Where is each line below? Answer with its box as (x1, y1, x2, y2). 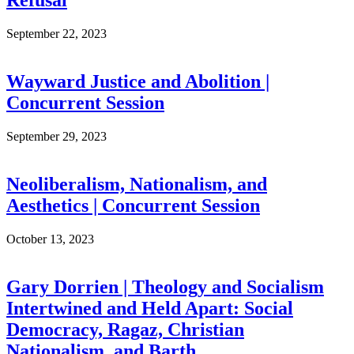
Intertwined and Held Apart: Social (6, 297, 293, 318)
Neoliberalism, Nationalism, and (6, 173, 267, 194)
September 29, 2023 (6, 130, 107, 144)
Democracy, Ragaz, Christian (6, 318, 244, 340)
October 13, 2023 (6, 232, 94, 246)
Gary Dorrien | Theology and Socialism (6, 276, 324, 297)
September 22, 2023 (6, 27, 107, 41)
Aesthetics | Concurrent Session (6, 194, 260, 216)
